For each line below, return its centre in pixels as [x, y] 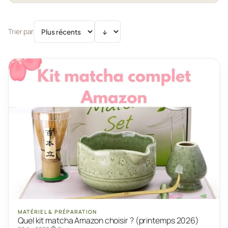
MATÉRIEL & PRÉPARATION [58, 212]
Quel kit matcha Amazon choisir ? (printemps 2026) [109, 220]
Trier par [21, 31]
